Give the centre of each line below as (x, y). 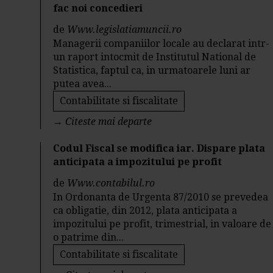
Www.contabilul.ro (111, 183)
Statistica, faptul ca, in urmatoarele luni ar (152, 70)
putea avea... (83, 84)
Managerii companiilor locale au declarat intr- (161, 44)
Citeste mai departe (109, 122)
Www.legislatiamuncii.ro (125, 30)
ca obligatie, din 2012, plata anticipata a (145, 211)
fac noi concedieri (98, 8)
